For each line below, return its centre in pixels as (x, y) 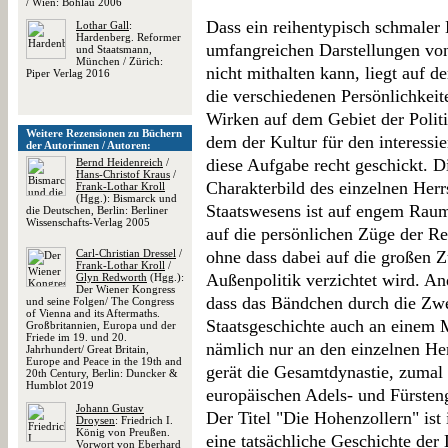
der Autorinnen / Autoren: (88, 145)
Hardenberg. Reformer (128, 37)
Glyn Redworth (111, 277)
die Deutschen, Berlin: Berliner (97, 210)
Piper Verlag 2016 (68, 73)
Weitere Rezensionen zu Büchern (104, 133)
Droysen (95, 420)
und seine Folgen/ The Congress (100, 301)
